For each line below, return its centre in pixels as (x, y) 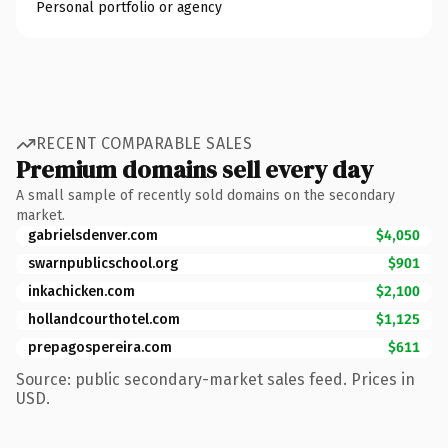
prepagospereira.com (100, 347)
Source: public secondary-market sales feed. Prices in (215, 379)
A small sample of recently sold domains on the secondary (205, 195)
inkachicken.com (81, 291)
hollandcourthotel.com (104, 319)
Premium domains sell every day (194, 169)
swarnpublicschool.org (103, 263)
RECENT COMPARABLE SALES (144, 143)
